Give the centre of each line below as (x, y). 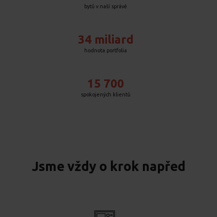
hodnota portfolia (106, 50)
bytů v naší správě (106, 6)
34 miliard (106, 39)
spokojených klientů (106, 94)
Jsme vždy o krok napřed (108, 166)
